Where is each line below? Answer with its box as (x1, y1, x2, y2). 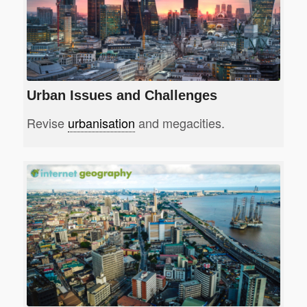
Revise (26, 114, 68, 132)
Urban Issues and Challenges (26, 88, 217, 103)
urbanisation (67, 114, 135, 132)
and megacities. (134, 114, 225, 132)
